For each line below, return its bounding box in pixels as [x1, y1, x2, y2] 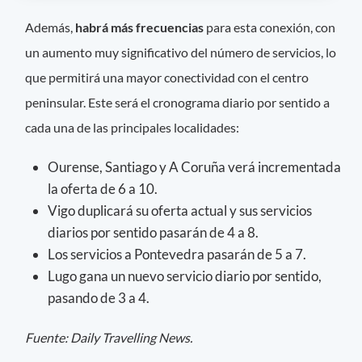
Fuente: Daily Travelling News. [25, 330, 193, 346]
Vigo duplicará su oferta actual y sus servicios [48, 201, 312, 219]
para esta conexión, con [204, 19, 336, 35]
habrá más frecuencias [73, 19, 204, 35]
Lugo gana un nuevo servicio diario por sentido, [48, 267, 322, 284]
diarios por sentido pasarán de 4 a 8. [48, 223, 259, 241]
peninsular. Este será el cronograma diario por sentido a [25, 94, 330, 110]
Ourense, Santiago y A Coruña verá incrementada [48, 158, 341, 175]
